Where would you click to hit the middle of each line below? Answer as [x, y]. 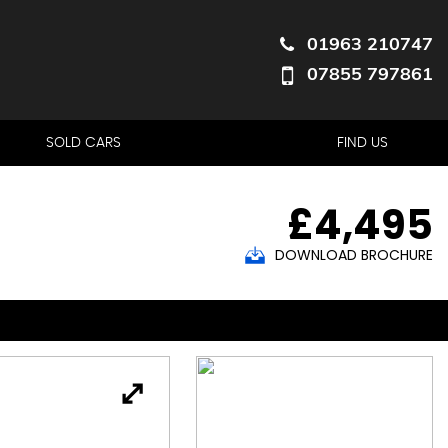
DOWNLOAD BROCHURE [354, 255]
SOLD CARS [83, 143]
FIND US [362, 143]
